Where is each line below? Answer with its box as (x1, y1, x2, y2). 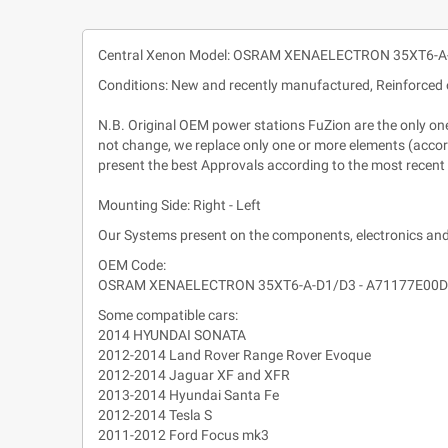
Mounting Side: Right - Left (98, 196, 261, 213)
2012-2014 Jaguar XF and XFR (98, 366, 290, 383)
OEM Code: (98, 256, 166, 273)
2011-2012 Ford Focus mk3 (98, 426, 269, 443)
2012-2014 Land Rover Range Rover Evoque (98, 346, 371, 363)
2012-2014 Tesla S (98, 406, 212, 423)
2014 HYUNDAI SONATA (98, 326, 246, 343)
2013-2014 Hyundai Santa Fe (98, 386, 279, 403)
